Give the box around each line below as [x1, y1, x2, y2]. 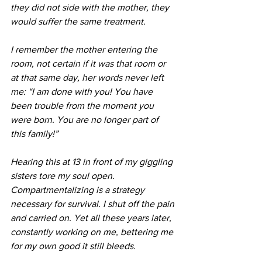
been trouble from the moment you [11, 100, 156, 111]
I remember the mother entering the [11, 44, 160, 54]
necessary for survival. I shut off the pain [11, 198, 177, 209]
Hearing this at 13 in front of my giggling [11, 156, 175, 167]
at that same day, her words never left [11, 72, 166, 82]
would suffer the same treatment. [11, 16, 146, 26]
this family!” [11, 128, 58, 139]
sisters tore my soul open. [11, 170, 117, 181]
